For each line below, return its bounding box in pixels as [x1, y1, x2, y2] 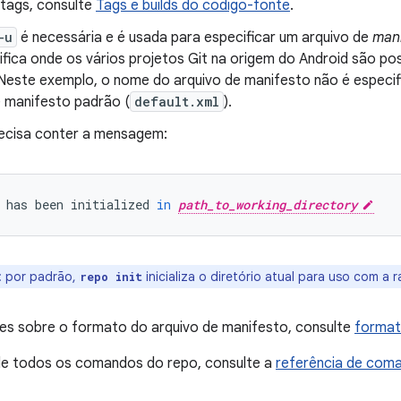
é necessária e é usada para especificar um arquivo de [17, 29, 372, 47]
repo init [80, 269, 142, 284]
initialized [71, 196, 149, 213]
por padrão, [5, 269, 80, 285]
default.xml [134, 93, 219, 110]
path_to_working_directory [178, 196, 357, 213]
